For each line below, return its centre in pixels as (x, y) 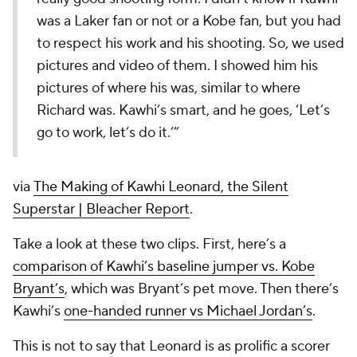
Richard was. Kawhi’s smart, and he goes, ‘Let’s (183, 110)
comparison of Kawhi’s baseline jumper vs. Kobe (164, 267)
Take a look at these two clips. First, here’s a (149, 244)
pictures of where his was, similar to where (169, 88)
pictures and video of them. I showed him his (177, 66)
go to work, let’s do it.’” (108, 133)
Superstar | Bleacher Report (101, 209)
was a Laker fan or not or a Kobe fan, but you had (189, 21)
